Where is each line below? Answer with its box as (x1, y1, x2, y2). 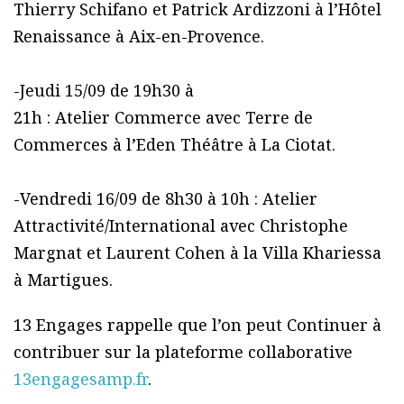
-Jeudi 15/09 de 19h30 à (14, 79, 194, 102)
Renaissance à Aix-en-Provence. (14, 25, 264, 48)
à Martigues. (14, 269, 113, 291)
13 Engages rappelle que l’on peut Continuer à (14, 314, 381, 336)
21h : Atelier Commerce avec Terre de (14, 106, 313, 129)
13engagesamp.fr (14, 368, 148, 390)
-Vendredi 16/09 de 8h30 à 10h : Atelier (14, 188, 317, 210)
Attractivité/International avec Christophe (14, 215, 348, 237)
